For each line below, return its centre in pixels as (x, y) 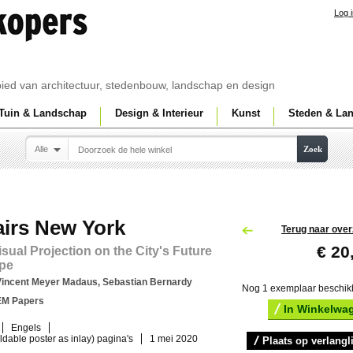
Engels (26, 328)
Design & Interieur (159, 113)
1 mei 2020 (174, 339)
